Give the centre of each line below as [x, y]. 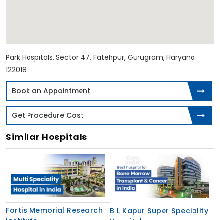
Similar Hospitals [47, 137]
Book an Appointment [51, 91]
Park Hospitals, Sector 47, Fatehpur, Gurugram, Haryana [100, 57]
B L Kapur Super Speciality [159, 210]
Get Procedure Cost [48, 115]
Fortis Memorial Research [54, 210]
